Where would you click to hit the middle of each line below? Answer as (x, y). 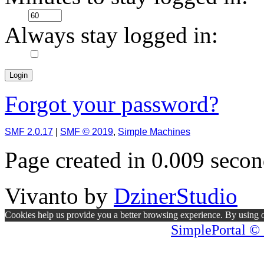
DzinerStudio (176, 196)
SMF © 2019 (87, 131)
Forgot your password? (112, 104)
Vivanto (42, 196)
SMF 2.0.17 (29, 131)
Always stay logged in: (111, 35)
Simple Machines (154, 131)
